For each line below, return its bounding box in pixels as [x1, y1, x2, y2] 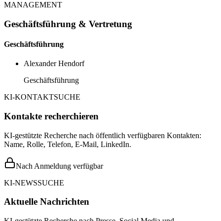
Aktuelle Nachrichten [4, 196, 89, 207]
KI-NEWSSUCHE [4, 178, 64, 187]
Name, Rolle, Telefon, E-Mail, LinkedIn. [4, 140, 131, 148]
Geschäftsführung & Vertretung [4, 18, 132, 29]
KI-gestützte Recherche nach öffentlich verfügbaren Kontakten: [4, 131, 201, 140]
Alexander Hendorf [24, 59, 84, 68]
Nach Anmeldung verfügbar [16, 161, 103, 170]
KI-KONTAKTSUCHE [4, 93, 80, 102]
